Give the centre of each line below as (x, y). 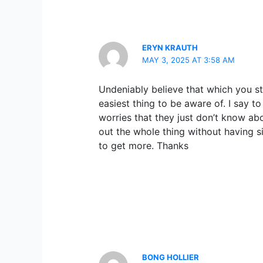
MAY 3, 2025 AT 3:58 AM (189, 60)
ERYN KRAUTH (170, 48)
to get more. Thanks (144, 146)
